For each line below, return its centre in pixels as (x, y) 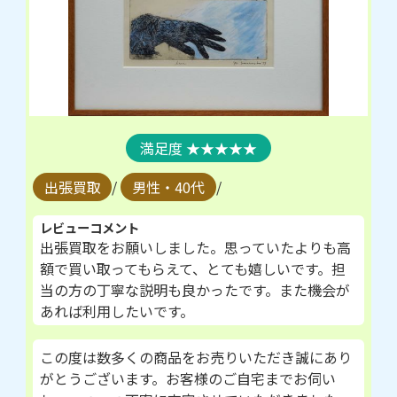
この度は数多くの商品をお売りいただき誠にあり (195, 358)
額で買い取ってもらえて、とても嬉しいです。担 (192, 269)
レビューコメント (89, 228)
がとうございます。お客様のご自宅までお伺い (187, 379)
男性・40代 (169, 187)
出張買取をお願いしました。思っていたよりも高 (195, 248)
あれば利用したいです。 (117, 311)
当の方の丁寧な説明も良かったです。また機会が (195, 290)
